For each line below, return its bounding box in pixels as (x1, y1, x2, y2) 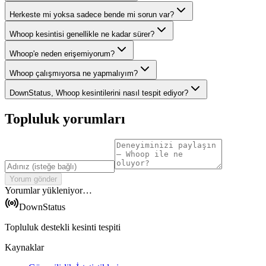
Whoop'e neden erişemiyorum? (9, 49, 115, 59)
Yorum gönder (9, 175, 57, 184)
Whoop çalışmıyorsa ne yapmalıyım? (9, 69, 138, 78)
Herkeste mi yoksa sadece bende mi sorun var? (9, 10, 174, 20)
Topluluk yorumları (5, 111, 125, 127)
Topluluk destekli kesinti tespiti (5, 222, 121, 233)
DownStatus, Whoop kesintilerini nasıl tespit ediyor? (9, 88, 188, 98)
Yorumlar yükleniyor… (5, 185, 92, 196)
